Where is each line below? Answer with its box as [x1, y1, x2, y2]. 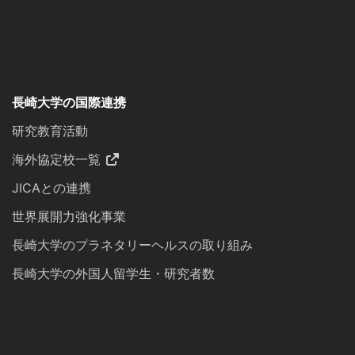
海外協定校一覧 [12, 151, 101, 168]
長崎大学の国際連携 [12, 94, 126, 111]
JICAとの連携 [12, 180, 91, 197]
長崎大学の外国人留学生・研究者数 [12, 265, 215, 282]
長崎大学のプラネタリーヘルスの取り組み [12, 237, 253, 254]
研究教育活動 [12, 123, 88, 139]
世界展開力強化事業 [12, 208, 126, 225]
